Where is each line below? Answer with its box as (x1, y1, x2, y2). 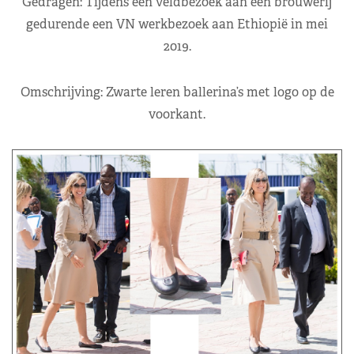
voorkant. (149, 105, 205, 122)
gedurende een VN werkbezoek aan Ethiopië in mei (26, 15, 328, 32)
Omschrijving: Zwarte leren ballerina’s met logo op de (20, 83, 334, 100)
